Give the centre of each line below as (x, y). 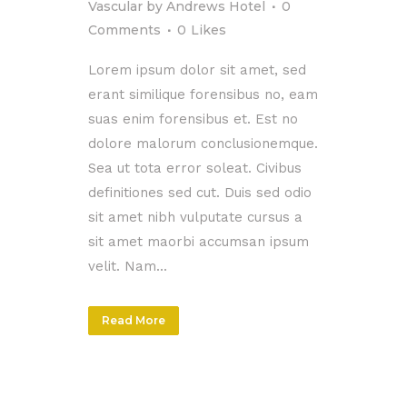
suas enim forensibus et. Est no (193, 119)
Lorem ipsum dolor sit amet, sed (197, 69)
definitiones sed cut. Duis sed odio (200, 192)
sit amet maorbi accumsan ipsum (199, 241)
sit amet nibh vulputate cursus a (195, 217)
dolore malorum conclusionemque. (203, 143)
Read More (134, 320)
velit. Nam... (128, 266)
